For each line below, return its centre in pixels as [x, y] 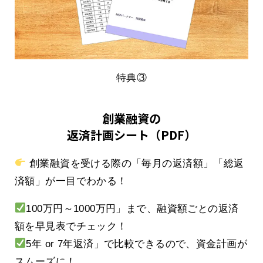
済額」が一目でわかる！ [71, 181]
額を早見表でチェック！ [71, 226]
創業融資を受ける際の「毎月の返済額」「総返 [135, 163]
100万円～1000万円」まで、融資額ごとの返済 [132, 208]
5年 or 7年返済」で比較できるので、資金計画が [136, 244]
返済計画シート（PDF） [131, 134]
